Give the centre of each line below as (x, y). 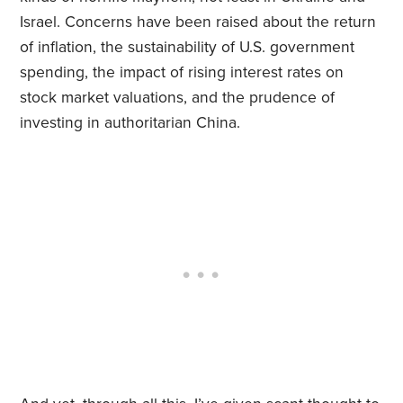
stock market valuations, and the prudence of (178, 98)
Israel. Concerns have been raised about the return (198, 22)
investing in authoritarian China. (130, 123)
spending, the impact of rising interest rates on (182, 73)
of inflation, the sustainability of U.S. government (188, 48)
